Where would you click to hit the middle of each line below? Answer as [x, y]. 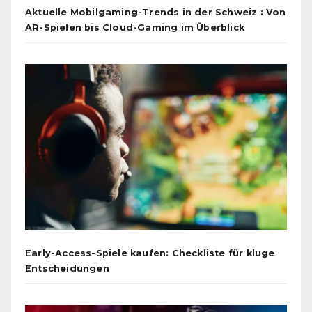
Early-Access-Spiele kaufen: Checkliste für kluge [150, 253]
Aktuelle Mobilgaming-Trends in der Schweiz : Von [156, 13]
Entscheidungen [67, 268]
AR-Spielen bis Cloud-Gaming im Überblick [135, 28]
